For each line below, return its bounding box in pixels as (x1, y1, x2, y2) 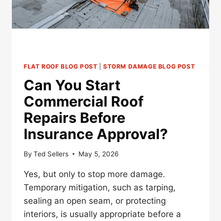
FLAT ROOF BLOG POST (24, 63, 98, 71)
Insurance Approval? (24, 125, 168, 143)
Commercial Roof (24, 93, 144, 110)
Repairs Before (24, 109, 125, 127)
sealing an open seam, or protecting (24, 195, 166, 206)
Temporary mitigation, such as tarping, (24, 182, 176, 192)
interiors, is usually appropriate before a (24, 209, 181, 219)
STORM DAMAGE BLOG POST (103, 63, 195, 71)
